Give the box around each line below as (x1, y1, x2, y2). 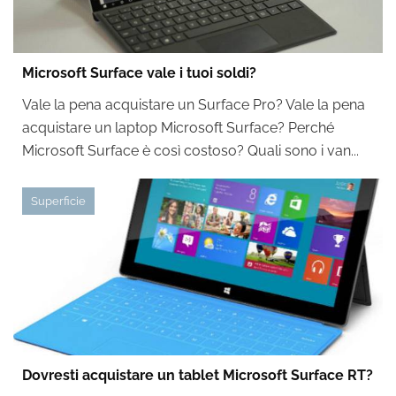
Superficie (31, 194, 86, 208)
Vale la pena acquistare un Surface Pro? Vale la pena (22, 96, 365, 113)
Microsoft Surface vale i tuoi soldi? (22, 65, 256, 81)
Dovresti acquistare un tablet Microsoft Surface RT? (22, 367, 373, 384)
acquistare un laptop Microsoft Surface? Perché (22, 119, 334, 136)
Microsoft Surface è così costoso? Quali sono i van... (22, 142, 359, 159)
